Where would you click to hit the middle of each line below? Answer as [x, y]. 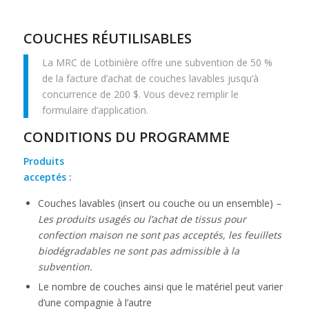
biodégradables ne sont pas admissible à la [138, 250]
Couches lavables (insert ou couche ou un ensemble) [157, 203]
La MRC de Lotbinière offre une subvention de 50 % [157, 62]
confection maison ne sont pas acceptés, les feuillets [159, 235]
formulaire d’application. [95, 110]
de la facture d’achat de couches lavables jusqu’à [150, 78]
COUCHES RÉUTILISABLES [107, 38]
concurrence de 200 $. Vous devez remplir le [140, 94]
